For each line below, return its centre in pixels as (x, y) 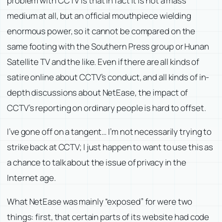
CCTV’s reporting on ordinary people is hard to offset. (107, 108)
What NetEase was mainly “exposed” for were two (100, 201)
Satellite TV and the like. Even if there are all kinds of (103, 61)
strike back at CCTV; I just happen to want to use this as (110, 147)
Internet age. (31, 177)
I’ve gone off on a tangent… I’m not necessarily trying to (110, 131)
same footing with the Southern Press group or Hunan (108, 46)
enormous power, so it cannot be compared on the (101, 31)
